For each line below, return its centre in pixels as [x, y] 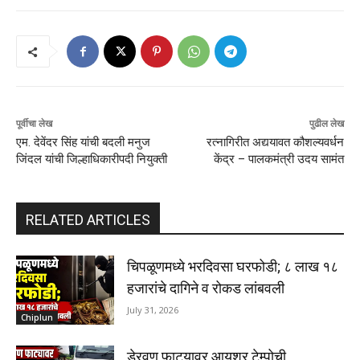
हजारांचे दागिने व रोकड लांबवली [206, 288]
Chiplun [37, 317]
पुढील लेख [326, 124]
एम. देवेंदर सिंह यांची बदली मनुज [83, 143]
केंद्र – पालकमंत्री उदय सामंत [278, 160]
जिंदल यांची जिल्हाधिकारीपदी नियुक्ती [92, 160]
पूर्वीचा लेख [34, 124]
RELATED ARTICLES [88, 220]
